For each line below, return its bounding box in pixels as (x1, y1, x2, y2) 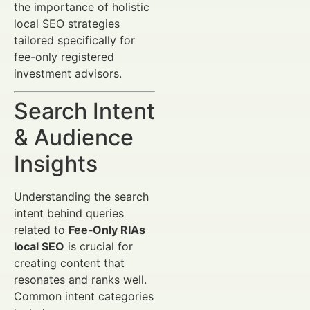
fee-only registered (14, 49, 114, 64)
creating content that (14, 255, 125, 270)
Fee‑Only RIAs (69, 222, 145, 237)
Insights (14, 149, 98, 177)
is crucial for (64, 239, 133, 253)
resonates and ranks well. (14, 272, 147, 286)
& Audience (14, 123, 134, 151)
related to (14, 222, 69, 237)
